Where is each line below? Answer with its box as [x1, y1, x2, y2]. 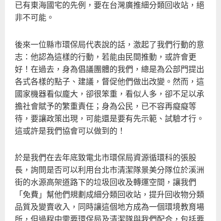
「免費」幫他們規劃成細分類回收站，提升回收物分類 [15, 188, 204, 200]
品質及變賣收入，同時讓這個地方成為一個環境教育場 [15, 200, 204, 213]
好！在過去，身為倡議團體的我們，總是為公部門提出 [15, 62, 204, 74]
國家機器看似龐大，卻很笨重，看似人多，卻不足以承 [15, 87, 204, 99]
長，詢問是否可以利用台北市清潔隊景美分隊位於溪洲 [15, 163, 204, 176]
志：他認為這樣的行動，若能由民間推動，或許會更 [15, 50, 196, 62]
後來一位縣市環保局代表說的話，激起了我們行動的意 [15, 37, 204, 50]
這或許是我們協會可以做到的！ [15, 124, 125, 136]
